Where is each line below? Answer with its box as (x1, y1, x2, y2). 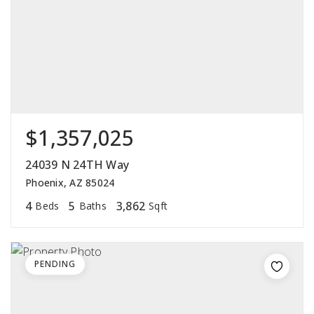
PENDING (34, 258, 76, 271)
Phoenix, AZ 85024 (25, 176, 115, 190)
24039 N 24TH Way (25, 157, 129, 173)
